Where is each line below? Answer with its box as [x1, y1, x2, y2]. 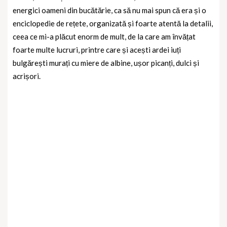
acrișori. [13, 71, 41, 81]
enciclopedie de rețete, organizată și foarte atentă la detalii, [13, 18, 213, 28]
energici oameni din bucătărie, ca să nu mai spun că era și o [13, 5, 206, 15]
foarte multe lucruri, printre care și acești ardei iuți [13, 45, 181, 54]
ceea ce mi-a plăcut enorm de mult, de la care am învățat [13, 31, 196, 41]
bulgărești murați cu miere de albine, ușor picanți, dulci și [13, 58, 199, 67]
